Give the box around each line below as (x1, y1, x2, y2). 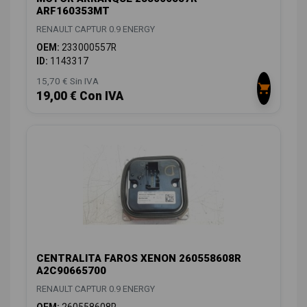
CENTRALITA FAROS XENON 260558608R (36, 252, 241, 265)
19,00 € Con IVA (36, 89, 123, 103)
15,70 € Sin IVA (36, 75, 99, 87)
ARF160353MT (36, 5, 110, 18)
